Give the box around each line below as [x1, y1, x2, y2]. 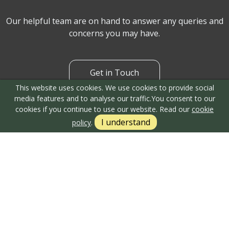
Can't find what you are [21, 47, 208, 71]
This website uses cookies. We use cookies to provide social [15, 83, 214, 93]
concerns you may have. [69, 130, 160, 142]
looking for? [67, 73, 162, 98]
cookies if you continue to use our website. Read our [15, 104, 192, 114]
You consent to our [151, 94, 215, 103]
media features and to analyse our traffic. [14, 94, 151, 103]
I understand [101, 117, 150, 128]
